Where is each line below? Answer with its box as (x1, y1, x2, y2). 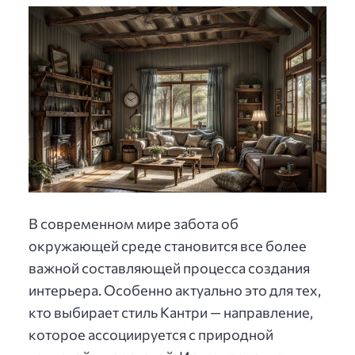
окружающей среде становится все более (29, 236, 307, 254)
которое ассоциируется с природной (29, 325, 273, 343)
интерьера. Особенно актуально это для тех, (29, 281, 321, 299)
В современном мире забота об (29, 214, 239, 232)
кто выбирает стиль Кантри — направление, (29, 303, 313, 321)
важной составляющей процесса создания (29, 258, 310, 277)
